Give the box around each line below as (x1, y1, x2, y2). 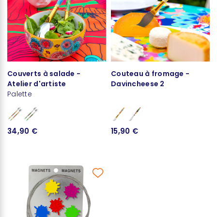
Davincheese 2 (111, 78, 165, 89)
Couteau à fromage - (111, 68, 190, 78)
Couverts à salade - (7, 68, 81, 78)
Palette (7, 89, 32, 99)
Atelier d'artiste (7, 78, 66, 89)
